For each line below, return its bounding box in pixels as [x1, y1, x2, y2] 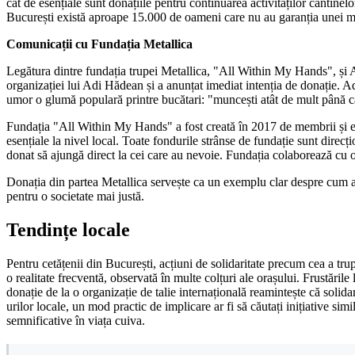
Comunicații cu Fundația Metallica [6, 36, 193, 51]
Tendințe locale [6, 219, 130, 240]
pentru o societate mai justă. [6, 189, 144, 203]
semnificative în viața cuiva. [6, 313, 145, 327]
